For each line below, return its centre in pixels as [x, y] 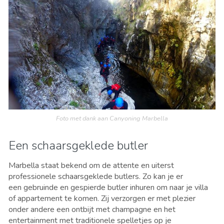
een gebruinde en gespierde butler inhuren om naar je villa [108, 187]
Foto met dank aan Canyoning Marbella [112, 118]
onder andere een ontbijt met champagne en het [92, 209]
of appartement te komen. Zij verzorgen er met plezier [102, 198]
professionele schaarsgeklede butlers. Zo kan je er [96, 176]
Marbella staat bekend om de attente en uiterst [91, 165]
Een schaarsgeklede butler [80, 145]
